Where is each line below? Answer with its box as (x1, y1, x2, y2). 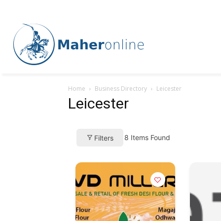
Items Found (129, 133, 170, 142)
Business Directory (95, 84, 147, 93)
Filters (94, 133, 113, 142)
